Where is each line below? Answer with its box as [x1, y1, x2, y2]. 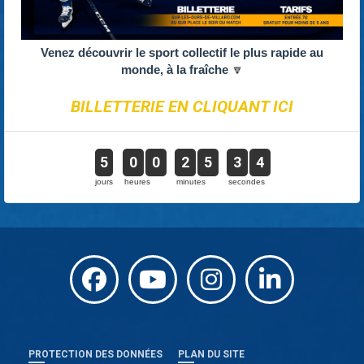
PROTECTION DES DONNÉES [28, 348, 162, 360]
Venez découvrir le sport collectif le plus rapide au [41, 45, 323, 59]
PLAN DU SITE [178, 348, 245, 360]
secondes [228, 176, 265, 186]
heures [124, 176, 150, 186]
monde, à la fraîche [120, 62, 232, 76]
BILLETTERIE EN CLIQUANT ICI [71, 96, 293, 116]
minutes [176, 176, 206, 186]
